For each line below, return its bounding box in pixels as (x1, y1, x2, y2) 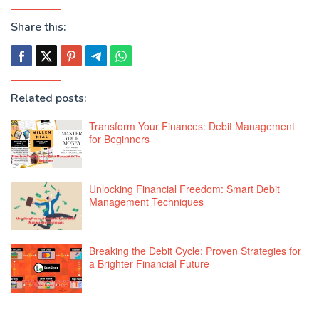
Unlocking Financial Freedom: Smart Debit (89, 181, 280, 196)
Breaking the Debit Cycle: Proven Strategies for (89, 244, 301, 258)
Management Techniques (89, 194, 204, 209)
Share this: (11, 19, 66, 36)
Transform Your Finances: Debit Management (89, 119, 295, 134)
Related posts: (11, 90, 87, 107)
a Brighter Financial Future (89, 256, 209, 271)
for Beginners (89, 132, 150, 147)
